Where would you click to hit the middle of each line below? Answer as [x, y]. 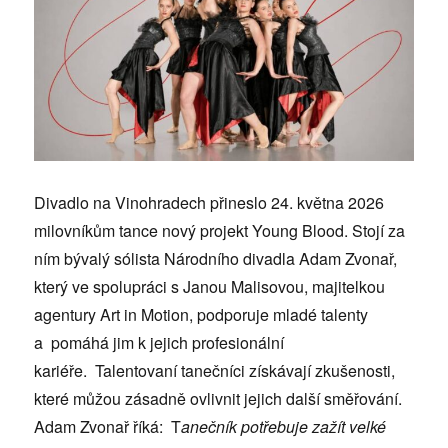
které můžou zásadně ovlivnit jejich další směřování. [218, 399]
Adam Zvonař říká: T [108, 427]
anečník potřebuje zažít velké [284, 427]
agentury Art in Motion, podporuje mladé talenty [201, 315]
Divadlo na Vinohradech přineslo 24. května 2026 [209, 203]
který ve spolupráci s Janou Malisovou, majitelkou [210, 287]
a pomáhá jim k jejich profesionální [159, 343]
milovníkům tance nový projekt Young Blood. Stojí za [220, 231]
